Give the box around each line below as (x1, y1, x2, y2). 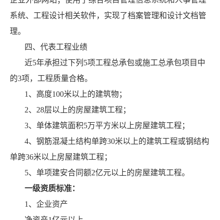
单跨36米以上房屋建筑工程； (10, 153, 112, 162)
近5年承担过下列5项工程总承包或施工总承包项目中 (25, 58, 205, 67)
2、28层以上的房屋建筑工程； (25, 106, 131, 114)
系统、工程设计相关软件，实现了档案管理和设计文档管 (10, 11, 206, 20)
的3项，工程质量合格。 (10, 74, 92, 83)
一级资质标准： (25, 184, 80, 193)
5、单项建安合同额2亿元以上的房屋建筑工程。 (25, 168, 190, 177)
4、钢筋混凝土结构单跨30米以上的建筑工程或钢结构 (25, 137, 209, 146)
